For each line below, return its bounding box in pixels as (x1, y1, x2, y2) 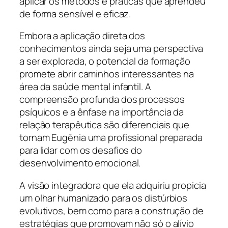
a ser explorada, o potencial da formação (19, 54, 190, 68)
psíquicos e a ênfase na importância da (19, 105, 184, 119)
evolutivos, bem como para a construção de (19, 204, 204, 217)
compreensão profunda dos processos (19, 93, 185, 106)
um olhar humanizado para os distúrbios (19, 191, 188, 205)
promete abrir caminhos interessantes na (19, 67, 194, 81)
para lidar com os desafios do (19, 144, 142, 157)
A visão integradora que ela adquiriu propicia (19, 178, 206, 192)
